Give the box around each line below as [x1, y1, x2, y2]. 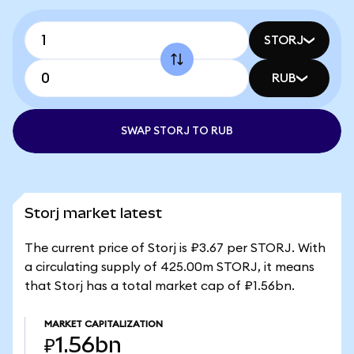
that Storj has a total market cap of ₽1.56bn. [24, 280, 295, 292]
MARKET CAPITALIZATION [44, 319, 163, 329]
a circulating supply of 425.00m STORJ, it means [24, 261, 314, 273]
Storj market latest [24, 205, 162, 221]
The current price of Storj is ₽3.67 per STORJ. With [24, 242, 326, 254]
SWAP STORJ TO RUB [121, 126, 233, 137]
